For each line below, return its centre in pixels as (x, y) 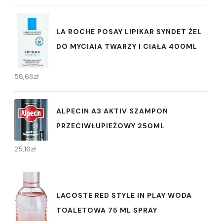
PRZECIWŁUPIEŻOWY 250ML (110, 126)
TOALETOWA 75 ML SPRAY (107, 210)
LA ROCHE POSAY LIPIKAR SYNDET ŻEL (129, 32)
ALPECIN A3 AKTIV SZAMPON (112, 111)
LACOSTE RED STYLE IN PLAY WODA (124, 196)
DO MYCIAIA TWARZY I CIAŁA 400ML (127, 47)
